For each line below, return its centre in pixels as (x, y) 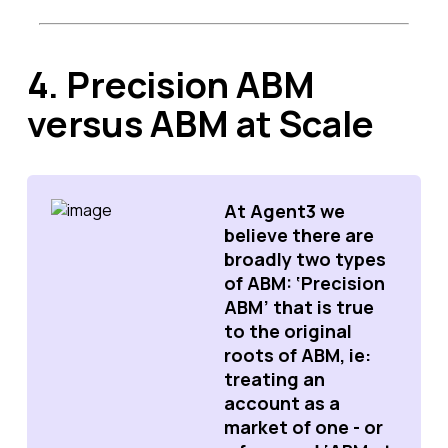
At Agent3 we (284, 211)
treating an (274, 379)
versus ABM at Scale (200, 123)
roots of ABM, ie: (297, 355)
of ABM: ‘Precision (304, 283)
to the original (288, 331)
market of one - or (303, 427)
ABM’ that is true (299, 307)
